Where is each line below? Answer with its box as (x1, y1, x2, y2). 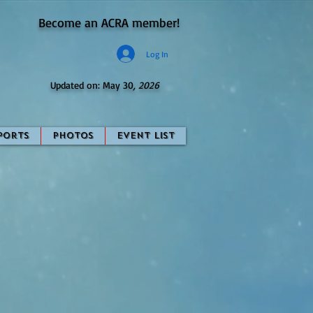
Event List (117, 130, 175, 141)
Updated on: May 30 (50, 79, 133, 91)
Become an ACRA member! (38, 15, 180, 30)
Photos (52, 130, 94, 141)
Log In (145, 48, 168, 59)
